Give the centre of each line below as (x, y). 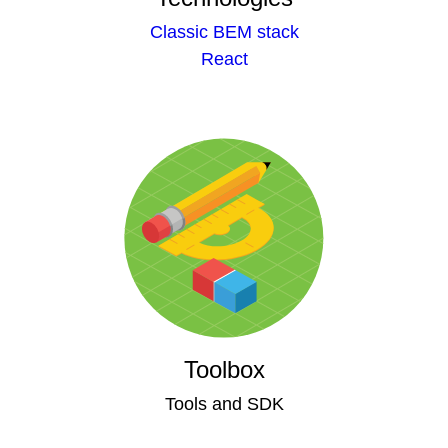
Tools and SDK (224, 404)
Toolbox (224, 369)
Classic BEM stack (224, 32)
